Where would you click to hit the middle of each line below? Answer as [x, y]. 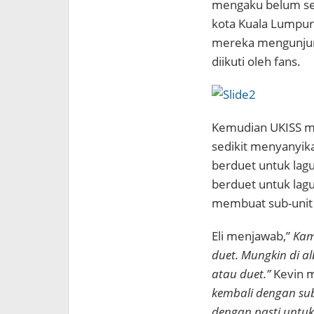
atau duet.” [241, 274]
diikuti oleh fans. [256, 61]
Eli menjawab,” [252, 236]
